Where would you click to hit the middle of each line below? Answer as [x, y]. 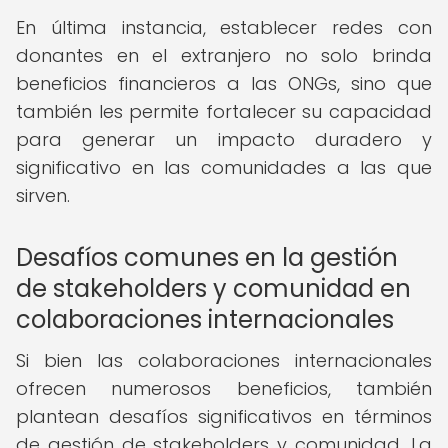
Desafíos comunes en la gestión [207, 257]
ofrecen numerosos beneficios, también [224, 388]
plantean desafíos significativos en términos [224, 416]
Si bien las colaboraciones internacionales [224, 360]
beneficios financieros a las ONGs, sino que [224, 83]
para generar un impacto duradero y [224, 139]
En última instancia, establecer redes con [224, 27]
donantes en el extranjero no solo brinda [224, 55]
